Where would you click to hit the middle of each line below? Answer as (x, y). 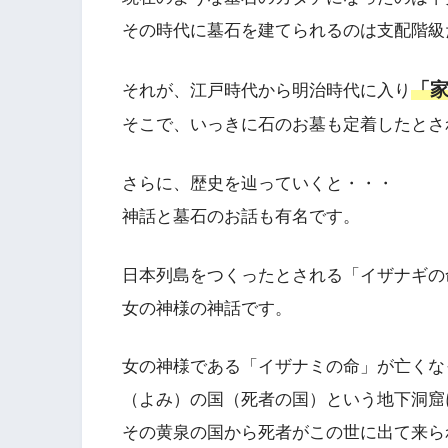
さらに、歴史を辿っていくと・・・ (258, 183)
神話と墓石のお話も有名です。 (241, 216)
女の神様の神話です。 (207, 308)
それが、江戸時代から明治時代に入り (266, 91)
